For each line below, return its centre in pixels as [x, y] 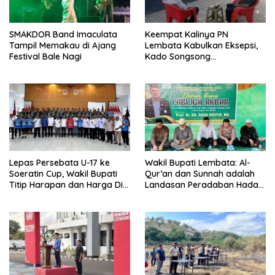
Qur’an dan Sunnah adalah [200, 174]
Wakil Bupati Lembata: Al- [198, 163]
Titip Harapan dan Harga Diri [69, 185]
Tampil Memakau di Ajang [63, 45]
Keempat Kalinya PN [187, 34]
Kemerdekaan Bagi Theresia [203, 67]
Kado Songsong [178, 56]
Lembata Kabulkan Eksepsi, [201, 45]
